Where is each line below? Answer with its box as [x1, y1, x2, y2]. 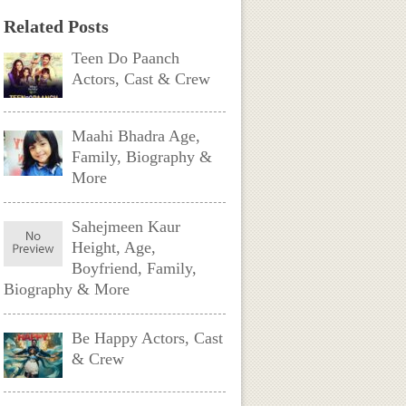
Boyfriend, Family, [72, 259, 198, 277]
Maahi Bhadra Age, [72, 127, 201, 145]
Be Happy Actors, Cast [72, 329, 224, 347]
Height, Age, [72, 238, 157, 256]
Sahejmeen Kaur [72, 217, 181, 236]
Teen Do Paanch [72, 49, 180, 67]
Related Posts [4, 16, 110, 36]
